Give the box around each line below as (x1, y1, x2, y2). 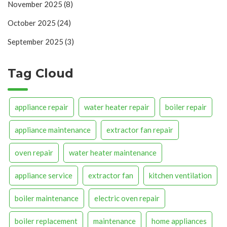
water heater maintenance (69, 147, 157, 157)
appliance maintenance (15, 125, 91, 134)
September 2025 (8, 37, 65, 47)
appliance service (15, 170, 72, 180)
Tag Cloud (8, 66, 73, 81)
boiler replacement (15, 216, 78, 225)
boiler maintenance (15, 193, 79, 203)
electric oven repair (94, 193, 160, 203)
